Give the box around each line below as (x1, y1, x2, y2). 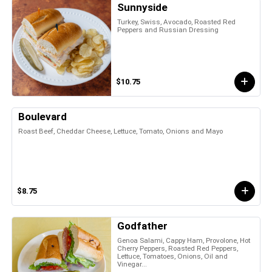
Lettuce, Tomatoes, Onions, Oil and (117, 251, 228, 260)
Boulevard (18, 110, 67, 123)
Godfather (117, 219, 168, 232)
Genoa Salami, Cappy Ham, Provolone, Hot (117, 236, 251, 245)
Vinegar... (117, 259, 148, 268)
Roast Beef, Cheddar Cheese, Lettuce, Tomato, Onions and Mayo (18, 126, 223, 135)
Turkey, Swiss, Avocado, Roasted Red (117, 17, 236, 26)
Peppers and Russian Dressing (117, 25, 219, 34)
